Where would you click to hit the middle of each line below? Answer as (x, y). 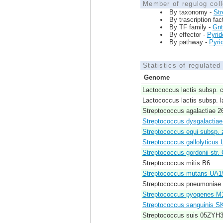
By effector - (188, 35)
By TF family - (191, 27)
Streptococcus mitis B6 (176, 163)
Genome (157, 77)
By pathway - (189, 42)
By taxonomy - (191, 12)
